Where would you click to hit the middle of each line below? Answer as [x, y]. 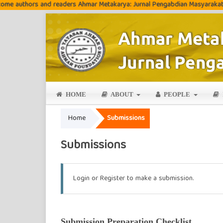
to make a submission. [159, 179]
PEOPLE [177, 94]
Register [112, 179]
